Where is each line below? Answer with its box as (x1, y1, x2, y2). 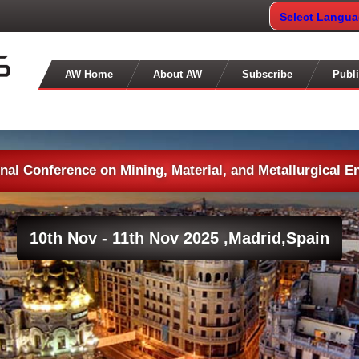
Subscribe (242, 68, 293, 80)
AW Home (65, 68, 114, 80)
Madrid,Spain (228, 229, 329, 247)
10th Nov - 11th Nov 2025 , (30, 229, 228, 247)
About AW (153, 68, 203, 80)
